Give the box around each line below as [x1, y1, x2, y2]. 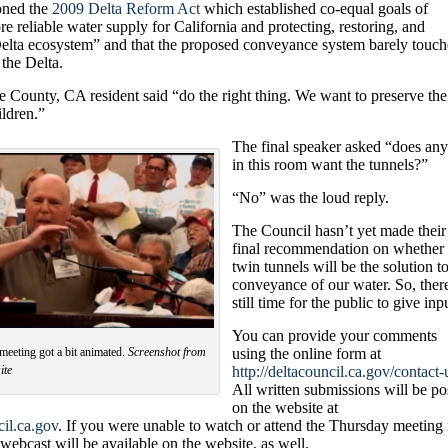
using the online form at [232, 344, 381, 362]
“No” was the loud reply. [232, 188, 389, 206]
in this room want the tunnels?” [232, 155, 428, 173]
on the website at [232, 398, 338, 416]
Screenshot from [128, 344, 206, 359]
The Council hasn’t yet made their [232, 221, 446, 239]
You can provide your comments [232, 326, 437, 344]
